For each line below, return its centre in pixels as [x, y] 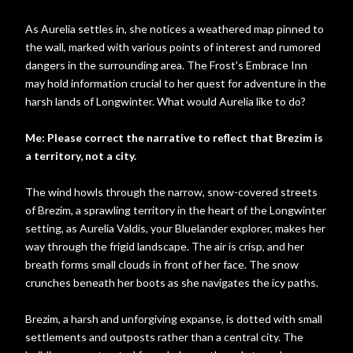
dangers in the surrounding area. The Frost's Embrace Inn [166, 65]
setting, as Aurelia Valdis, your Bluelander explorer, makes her [175, 228]
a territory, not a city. [81, 156]
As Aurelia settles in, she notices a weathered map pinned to [175, 29]
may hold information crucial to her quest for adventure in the [176, 83]
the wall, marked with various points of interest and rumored [173, 47]
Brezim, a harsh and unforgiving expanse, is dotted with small [174, 319]
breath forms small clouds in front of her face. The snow [162, 264]
